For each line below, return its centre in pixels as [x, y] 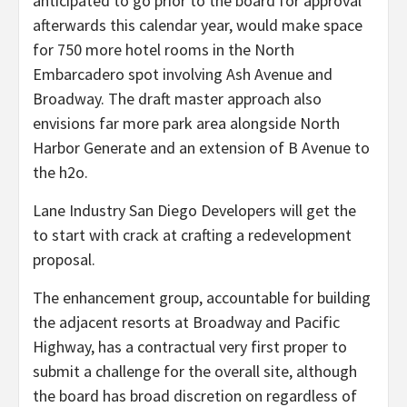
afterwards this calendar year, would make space [198, 25]
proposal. [64, 259]
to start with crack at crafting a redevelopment [192, 234]
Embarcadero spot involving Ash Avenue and [183, 74]
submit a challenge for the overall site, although [195, 371]
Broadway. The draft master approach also [177, 98]
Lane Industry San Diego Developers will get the [194, 210]
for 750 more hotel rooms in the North [164, 49]
